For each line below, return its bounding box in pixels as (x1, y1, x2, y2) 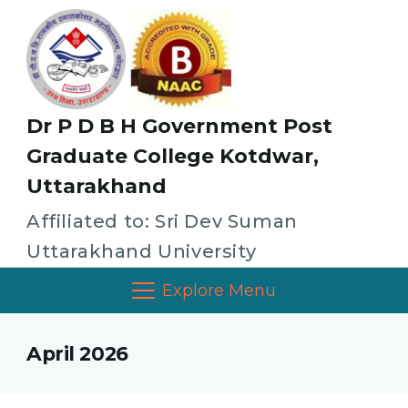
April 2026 (26, 341, 128, 365)
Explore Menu (162, 280, 276, 301)
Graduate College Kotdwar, (26, 143, 319, 168)
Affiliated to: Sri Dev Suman (26, 209, 298, 232)
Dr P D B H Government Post (26, 113, 332, 138)
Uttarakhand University (26, 240, 257, 262)
